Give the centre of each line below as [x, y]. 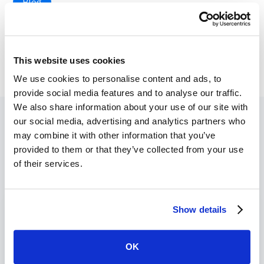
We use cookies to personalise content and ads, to [118, 79]
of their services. [48, 164]
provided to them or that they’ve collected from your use [128, 150]
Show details [200, 209]
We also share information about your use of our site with [131, 107]
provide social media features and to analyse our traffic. [128, 93]
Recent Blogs [132, 162]
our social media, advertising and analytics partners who [129, 121]
